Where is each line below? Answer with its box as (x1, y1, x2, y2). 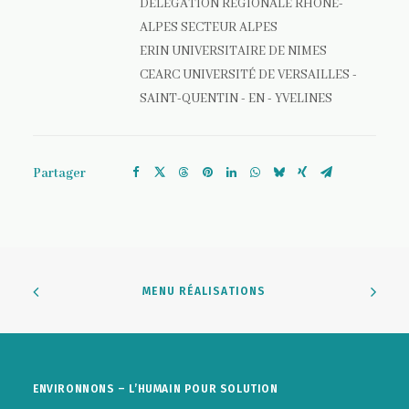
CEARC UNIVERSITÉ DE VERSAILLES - (140, 67, 357, 83)
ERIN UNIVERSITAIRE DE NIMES (140, 43, 327, 59)
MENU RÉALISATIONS (142, 284, 267, 298)
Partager (33, 165, 86, 182)
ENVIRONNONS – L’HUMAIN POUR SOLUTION (33, 383, 278, 395)
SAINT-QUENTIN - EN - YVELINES (140, 90, 332, 107)
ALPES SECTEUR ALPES (140, 19, 278, 36)
